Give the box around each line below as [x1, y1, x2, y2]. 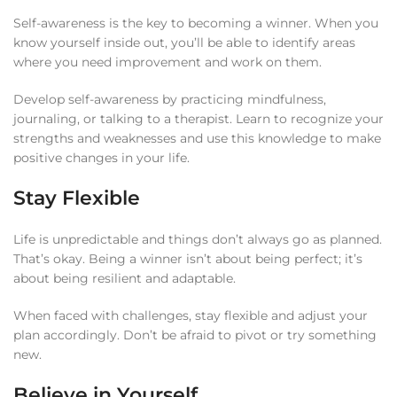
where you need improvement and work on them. [13, 54, 322, 70]
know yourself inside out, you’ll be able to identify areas [13, 35, 355, 51]
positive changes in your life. [13, 150, 190, 166]
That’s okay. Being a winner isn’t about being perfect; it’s [13, 251, 362, 267]
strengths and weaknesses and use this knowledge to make [13, 130, 381, 146]
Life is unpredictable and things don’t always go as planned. [13, 231, 382, 247]
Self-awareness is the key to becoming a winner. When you [13, 15, 378, 31]
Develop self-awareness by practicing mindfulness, [13, 91, 326, 107]
